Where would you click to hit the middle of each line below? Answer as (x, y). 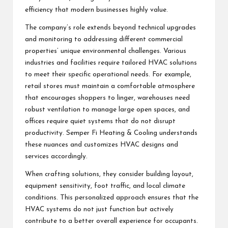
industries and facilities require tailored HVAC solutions (111, 63)
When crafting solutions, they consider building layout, (109, 174)
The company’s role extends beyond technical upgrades (110, 27)
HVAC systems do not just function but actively (99, 209)
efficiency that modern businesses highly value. (96, 10)
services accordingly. (56, 156)
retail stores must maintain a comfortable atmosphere (110, 86)
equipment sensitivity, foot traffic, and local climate (105, 186)
